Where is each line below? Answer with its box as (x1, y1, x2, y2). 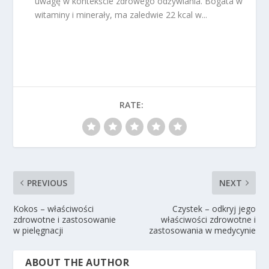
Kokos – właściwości (13, 202, 94, 214)
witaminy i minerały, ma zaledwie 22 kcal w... (35, 8, 208, 20)
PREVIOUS (27, 177, 68, 189)
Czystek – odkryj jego (172, 202, 256, 214)
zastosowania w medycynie (148, 224, 256, 236)
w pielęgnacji (13, 224, 64, 236)
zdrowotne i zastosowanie (13, 213, 116, 225)
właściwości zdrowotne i (160, 213, 256, 225)
